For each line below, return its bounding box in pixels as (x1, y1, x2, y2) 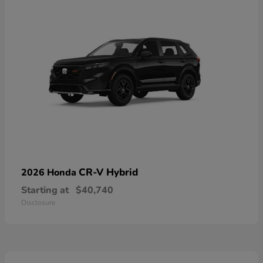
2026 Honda (21, 166, 79, 179)
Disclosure (21, 197, 55, 207)
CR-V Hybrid (79, 165, 138, 179)
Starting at (21, 183, 69, 197)
